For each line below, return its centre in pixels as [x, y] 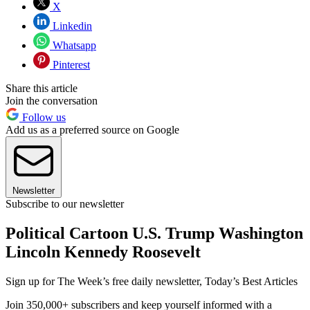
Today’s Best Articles [251, 281]
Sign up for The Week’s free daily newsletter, [105, 281]
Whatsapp [73, 46]
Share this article [42, 89]
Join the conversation [52, 101]
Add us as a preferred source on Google [92, 130]
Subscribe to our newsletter [65, 204]
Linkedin [71, 26]
